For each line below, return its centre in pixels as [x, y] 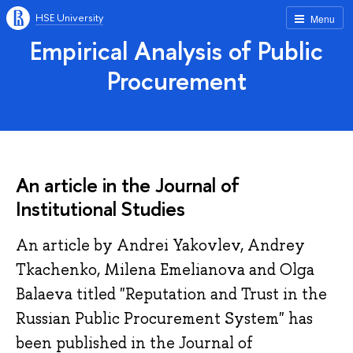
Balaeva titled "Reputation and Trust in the [171, 294]
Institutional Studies [100, 208]
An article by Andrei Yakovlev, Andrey [160, 245]
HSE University [69, 17]
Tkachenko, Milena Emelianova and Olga [165, 270]
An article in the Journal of [128, 185]
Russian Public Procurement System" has [164, 319]
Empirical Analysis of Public [176, 50]
